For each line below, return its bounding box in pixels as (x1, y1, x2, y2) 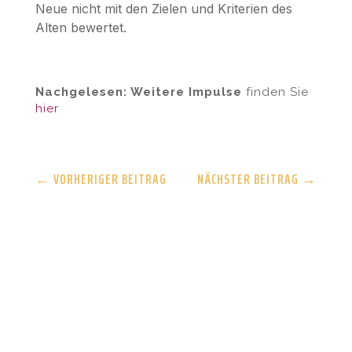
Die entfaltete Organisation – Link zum (35, 242, 277, 257)
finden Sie (241, 84, 309, 99)
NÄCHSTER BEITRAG (197, 167, 299, 190)
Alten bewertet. (35, 19, 126, 35)
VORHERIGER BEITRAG (53, 167, 167, 190)
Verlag (35, 258, 76, 273)
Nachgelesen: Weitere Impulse (35, 84, 242, 99)
